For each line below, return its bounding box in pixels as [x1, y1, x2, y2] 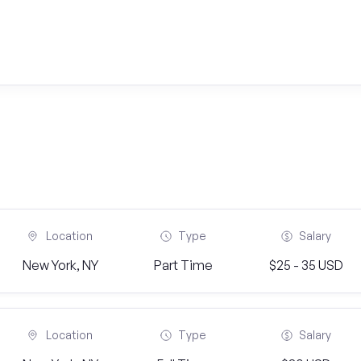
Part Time [153, 257, 213, 273]
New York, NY [23, 257, 98, 273]
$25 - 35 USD [268, 257, 343, 273]
